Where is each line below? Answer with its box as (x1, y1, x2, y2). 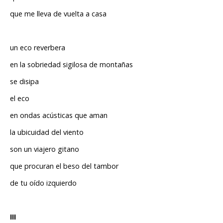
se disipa (10, 77, 39, 87)
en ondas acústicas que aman (10, 111, 108, 120)
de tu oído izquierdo (10, 178, 79, 188)
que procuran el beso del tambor (10, 161, 120, 171)
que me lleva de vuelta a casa (10, 9, 107, 19)
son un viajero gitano (10, 144, 79, 154)
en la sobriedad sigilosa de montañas (10, 60, 135, 70)
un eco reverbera (10, 43, 67, 53)
